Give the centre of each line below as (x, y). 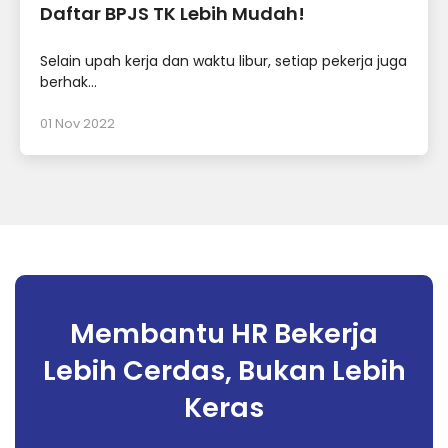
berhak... (68, 82)
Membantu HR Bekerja (224, 334)
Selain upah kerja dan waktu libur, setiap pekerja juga (223, 61)
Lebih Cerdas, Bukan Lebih (224, 371)
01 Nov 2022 (77, 124)
